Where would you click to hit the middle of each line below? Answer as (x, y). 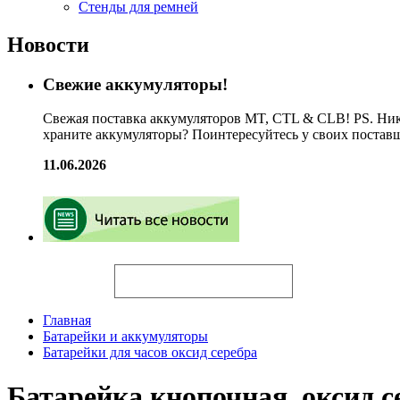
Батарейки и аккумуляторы (125, 337)
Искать (61, 272)
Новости (48, 44)
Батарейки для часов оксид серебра (150, 353)
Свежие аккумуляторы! (135, 84)
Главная (67, 321)
